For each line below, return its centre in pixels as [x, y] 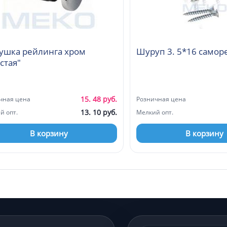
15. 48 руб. [99, 99]
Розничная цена [161, 99]
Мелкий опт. [155, 112]
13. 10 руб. [99, 112]
